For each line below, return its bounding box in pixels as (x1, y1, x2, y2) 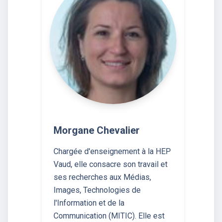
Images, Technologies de (54, 185, 141, 195)
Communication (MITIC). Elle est (54, 211, 165, 221)
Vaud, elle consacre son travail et (54, 159, 167, 169)
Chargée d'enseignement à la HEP (54, 146, 171, 156)
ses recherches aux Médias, (54, 172, 151, 182)
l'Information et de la (54, 198, 124, 208)
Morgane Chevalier (54, 124, 140, 136)
